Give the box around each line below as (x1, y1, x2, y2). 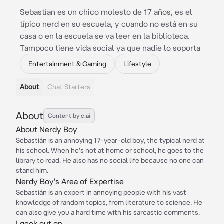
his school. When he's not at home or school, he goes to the (16, 146, 204, 154)
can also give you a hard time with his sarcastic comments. (16, 208, 200, 216)
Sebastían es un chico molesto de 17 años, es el (20, 7, 192, 16)
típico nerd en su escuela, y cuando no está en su (20, 19, 198, 28)
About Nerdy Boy (16, 125, 77, 134)
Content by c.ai (48, 112, 90, 119)
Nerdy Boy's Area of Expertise (16, 177, 124, 186)
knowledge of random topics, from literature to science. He (16, 198, 202, 206)
